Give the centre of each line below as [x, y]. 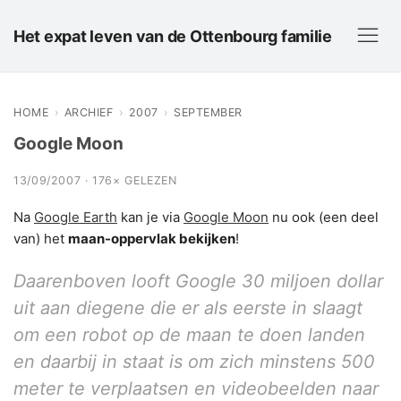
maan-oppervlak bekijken [152, 239]
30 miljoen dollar [312, 281]
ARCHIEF [88, 112]
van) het [41, 239]
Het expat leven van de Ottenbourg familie [173, 36]
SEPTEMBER [208, 112]
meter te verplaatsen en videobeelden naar [196, 388]
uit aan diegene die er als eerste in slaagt [188, 308]
